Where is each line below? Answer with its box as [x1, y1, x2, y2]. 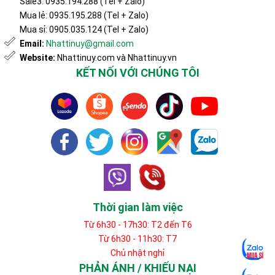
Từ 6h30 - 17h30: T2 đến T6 [83, 220, 192, 230]
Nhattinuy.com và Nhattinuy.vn [55, 53, 177, 63]
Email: [20, 39, 46, 49]
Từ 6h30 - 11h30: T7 [98, 234, 177, 244]
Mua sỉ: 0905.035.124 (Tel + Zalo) [20, 25, 149, 35]
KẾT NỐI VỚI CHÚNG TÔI [76, 66, 199, 80]
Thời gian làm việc [92, 201, 183, 214]
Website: [20, 53, 55, 63]
